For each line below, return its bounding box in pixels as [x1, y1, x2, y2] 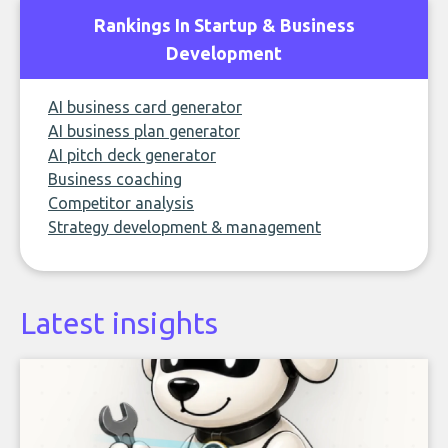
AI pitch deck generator [48, 146, 216, 164]
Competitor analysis [48, 194, 194, 212]
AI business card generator [48, 98, 242, 116]
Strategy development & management [48, 218, 321, 236]
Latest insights [20, 306, 218, 340]
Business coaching [48, 170, 182, 188]
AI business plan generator [48, 122, 240, 140]
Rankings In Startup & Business [93, 15, 355, 35]
